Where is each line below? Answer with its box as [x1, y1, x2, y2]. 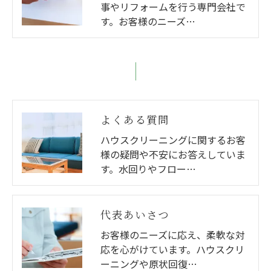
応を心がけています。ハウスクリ [100, 241, 244, 256]
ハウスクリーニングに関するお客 [100, 132, 246, 147]
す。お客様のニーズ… [100, 13, 195, 28]
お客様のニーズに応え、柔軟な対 [100, 227, 245, 242]
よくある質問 [100, 111, 169, 127]
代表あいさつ [100, 206, 169, 222]
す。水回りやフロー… [100, 161, 196, 176]
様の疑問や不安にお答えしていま [100, 146, 246, 162]
